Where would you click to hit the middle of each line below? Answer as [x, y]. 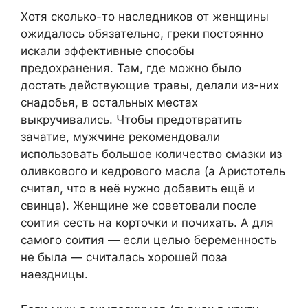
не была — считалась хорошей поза [124, 257]
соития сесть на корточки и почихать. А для [147, 223]
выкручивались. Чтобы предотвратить [131, 120]
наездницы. [54, 275]
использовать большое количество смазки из [151, 154]
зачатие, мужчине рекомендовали [120, 137]
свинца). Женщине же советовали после [139, 206]
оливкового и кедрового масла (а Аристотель [153, 172]
